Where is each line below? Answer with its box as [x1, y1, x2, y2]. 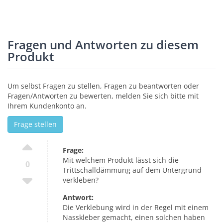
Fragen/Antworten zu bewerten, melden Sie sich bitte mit [7, 91, 199, 101]
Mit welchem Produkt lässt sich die [63, 155, 179, 165]
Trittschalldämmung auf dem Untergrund [63, 165, 202, 175]
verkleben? [63, 175, 99, 185]
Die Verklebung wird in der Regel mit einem [63, 202, 209, 212]
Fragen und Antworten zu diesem [7, 36, 199, 53]
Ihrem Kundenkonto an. [7, 101, 87, 111]
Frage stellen [14, 119, 57, 129]
